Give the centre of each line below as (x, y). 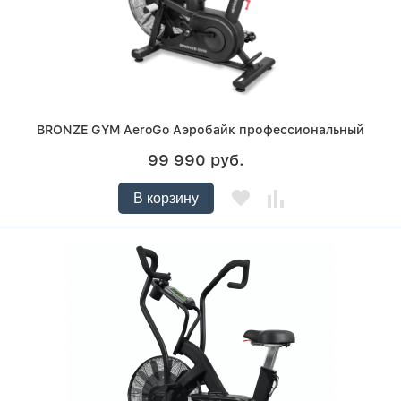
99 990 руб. (196, 160)
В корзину (166, 199)
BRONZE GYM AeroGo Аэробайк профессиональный (200, 130)
